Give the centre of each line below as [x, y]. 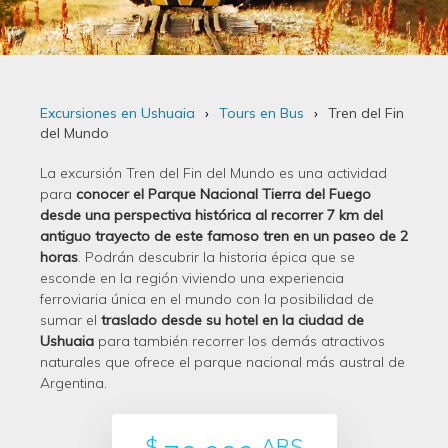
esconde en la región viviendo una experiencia [192, 278]
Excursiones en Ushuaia [117, 113]
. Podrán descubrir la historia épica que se [216, 257]
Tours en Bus [261, 113]
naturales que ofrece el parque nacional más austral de [222, 362]
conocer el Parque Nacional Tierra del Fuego [223, 194]
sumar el [70, 320]
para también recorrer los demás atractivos [239, 341]
